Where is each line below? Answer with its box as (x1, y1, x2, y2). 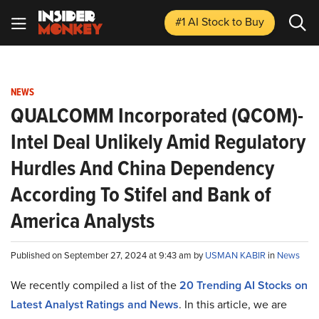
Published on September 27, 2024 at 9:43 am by (11, 249, 205, 262)
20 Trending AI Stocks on (179, 277, 308, 293)
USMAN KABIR (205, 249, 268, 262)
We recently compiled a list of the (11, 277, 179, 293)
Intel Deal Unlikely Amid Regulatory (11, 126, 305, 157)
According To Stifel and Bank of (11, 179, 271, 210)
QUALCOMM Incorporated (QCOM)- (11, 100, 303, 131)
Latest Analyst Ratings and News (11, 296, 179, 313)
